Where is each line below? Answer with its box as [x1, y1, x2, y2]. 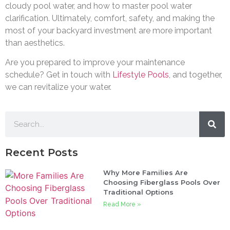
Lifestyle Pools [110, 70, 169, 80]
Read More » [103, 200, 142, 208]
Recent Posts [5, 146, 78, 159]
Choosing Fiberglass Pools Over [103, 178, 221, 186]
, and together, [169, 70, 222, 80]
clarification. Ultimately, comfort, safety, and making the [5, 13, 215, 23]
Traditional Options [103, 187, 174, 196]
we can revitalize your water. [5, 82, 111, 92]
